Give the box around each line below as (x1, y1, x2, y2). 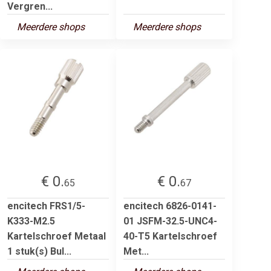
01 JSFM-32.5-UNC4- (123, 215, 217, 227)
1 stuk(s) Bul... (7, 245, 71, 257)
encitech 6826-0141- (123, 200, 217, 212)
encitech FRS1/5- (7, 200, 85, 212)
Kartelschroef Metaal (7, 230, 106, 242)
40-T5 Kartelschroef (123, 230, 217, 242)
